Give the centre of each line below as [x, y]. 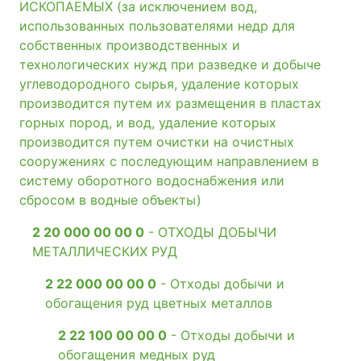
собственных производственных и [130, 46]
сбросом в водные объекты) [110, 200]
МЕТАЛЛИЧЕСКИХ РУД [105, 252]
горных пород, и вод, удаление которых [148, 123]
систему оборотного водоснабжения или [152, 181]
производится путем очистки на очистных [157, 142]
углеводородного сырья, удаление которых [159, 84]
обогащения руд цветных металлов [159, 303]
